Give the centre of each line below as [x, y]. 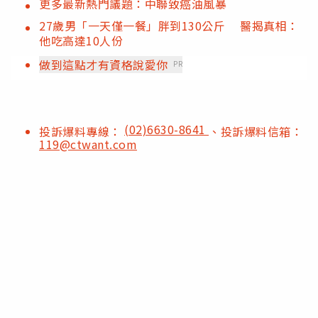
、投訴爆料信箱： [256, 132]
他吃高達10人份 [81, 41]
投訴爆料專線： [82, 132]
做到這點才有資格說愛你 [104, 65]
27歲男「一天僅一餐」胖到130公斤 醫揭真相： [169, 26]
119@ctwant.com [88, 144]
